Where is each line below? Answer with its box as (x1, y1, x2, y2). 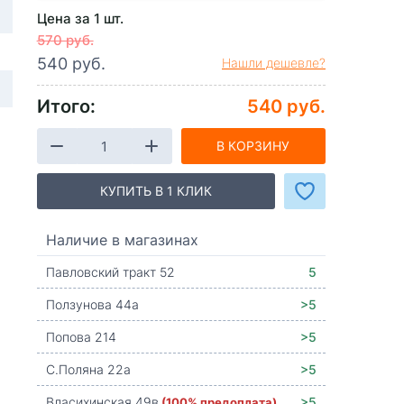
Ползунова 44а (45, 295, 139, 313)
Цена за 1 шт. (36, 8, 124, 27)
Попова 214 (45, 327, 116, 345)
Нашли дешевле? (222, 53, 326, 71)
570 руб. (36, 30, 94, 49)
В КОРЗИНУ (216, 136, 290, 154)
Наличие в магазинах (45, 229, 198, 249)
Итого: (36, 91, 96, 117)
